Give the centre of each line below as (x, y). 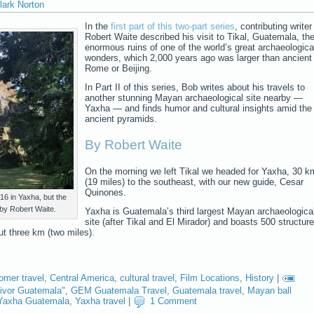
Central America (82, 278)
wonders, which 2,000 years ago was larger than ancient (198, 57)
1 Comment (173, 301)
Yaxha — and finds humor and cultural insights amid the (198, 108)
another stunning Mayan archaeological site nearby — (194, 97)
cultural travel (147, 278)
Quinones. (105, 192)
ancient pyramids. (121, 118)
